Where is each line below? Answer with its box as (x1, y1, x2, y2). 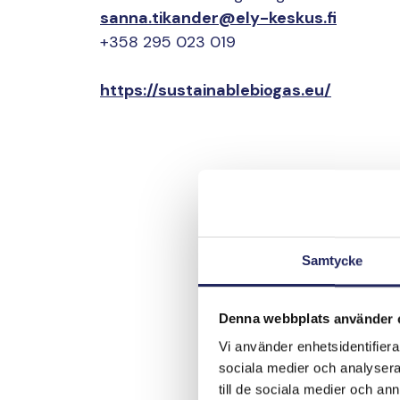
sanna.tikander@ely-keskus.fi (100, 7, 337, 29)
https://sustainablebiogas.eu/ (100, 79, 331, 102)
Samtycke (301, 253, 363, 269)
